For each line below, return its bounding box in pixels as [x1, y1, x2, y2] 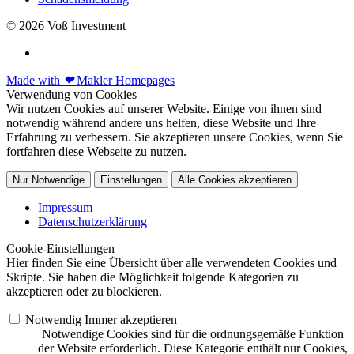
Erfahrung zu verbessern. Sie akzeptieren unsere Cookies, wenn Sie [6, 130, 343, 145]
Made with [6, 73, 63, 88]
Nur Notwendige [13, 174, 85, 186]
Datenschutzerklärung [38, 215, 147, 229]
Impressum [38, 201, 92, 215]
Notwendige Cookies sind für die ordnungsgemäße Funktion [42, 327, 344, 341]
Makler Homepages [73, 73, 175, 88]
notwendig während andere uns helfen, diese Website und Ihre [6, 116, 316, 130]
